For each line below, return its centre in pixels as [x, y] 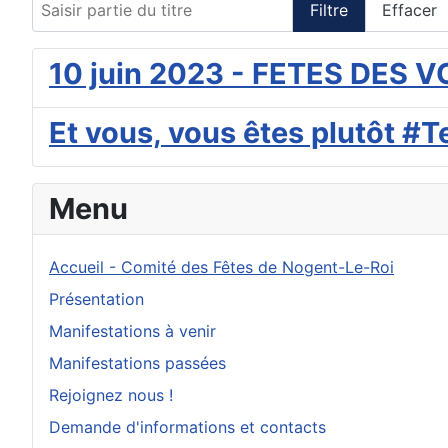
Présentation [96, 299]
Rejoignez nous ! [111, 395]
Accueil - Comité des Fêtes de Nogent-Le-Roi [221, 267]
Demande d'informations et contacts [187, 427]
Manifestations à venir [132, 331]
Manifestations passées [137, 363]
